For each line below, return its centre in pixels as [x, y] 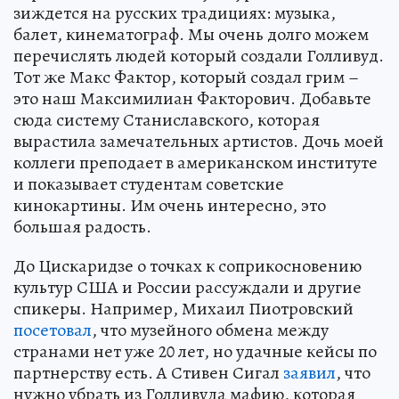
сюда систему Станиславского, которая [167, 119]
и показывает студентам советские [149, 183]
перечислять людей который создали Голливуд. [199, 55]
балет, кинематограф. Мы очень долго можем [191, 34]
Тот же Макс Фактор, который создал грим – [186, 77]
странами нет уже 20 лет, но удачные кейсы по [195, 351]
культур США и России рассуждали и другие [187, 287]
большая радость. [82, 226]
